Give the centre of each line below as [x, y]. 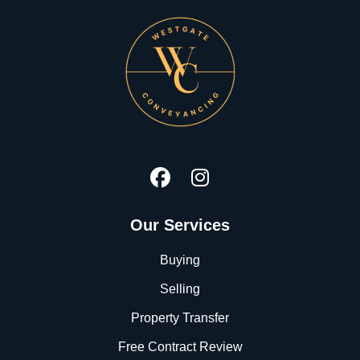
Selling [180, 288]
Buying [180, 260]
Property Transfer [180, 317]
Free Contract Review [180, 346]
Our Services [180, 225]
